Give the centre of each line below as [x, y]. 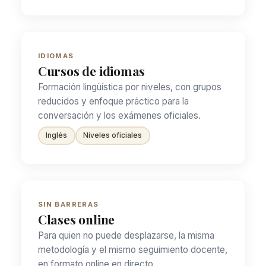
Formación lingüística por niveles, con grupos [129, 87]
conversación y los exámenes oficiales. [119, 115]
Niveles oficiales [113, 136]
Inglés [57, 136]
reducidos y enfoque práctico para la [113, 101]
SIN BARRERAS [68, 204]
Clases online [76, 219]
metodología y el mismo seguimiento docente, [132, 249]
